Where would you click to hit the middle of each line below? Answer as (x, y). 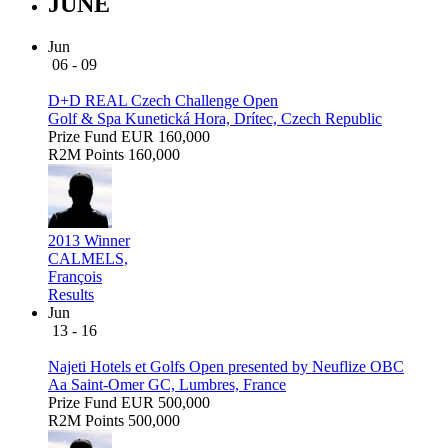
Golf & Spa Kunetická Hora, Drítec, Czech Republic (215, 118)
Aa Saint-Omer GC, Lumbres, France (167, 384)
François (75, 276)
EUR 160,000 (165, 136)
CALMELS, (88, 258)
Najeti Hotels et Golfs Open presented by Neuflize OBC (226, 366)
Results (71, 294)
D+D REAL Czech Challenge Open (163, 100)
